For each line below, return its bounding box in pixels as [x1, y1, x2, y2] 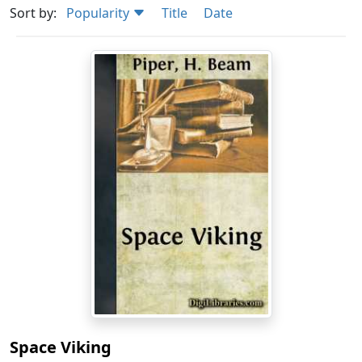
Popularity [66, 4, 133, 22]
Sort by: [10, 4, 57, 22]
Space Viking [10, 336, 112, 359]
